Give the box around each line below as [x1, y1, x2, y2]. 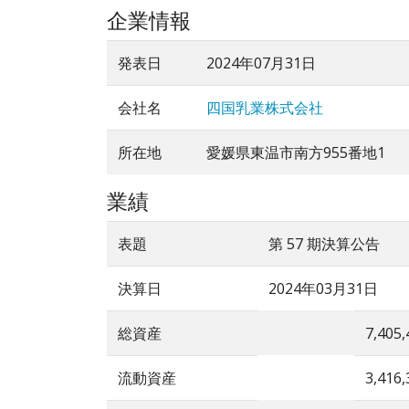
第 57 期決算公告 [268, 234, 380, 255]
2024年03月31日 [268, 278, 378, 299]
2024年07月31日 [206, 53, 316, 74]
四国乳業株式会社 [206, 98, 323, 119]
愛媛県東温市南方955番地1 [206, 142, 385, 163]
